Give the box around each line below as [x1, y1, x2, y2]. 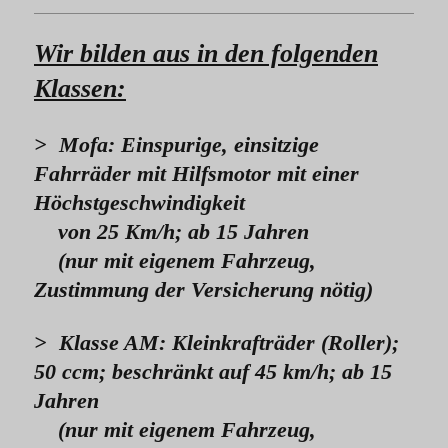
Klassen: [34, 74, 126, 104]
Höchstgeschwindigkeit [34, 190, 245, 216]
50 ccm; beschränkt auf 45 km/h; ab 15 [34, 359, 392, 385]
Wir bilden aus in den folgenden [34, 39, 378, 69]
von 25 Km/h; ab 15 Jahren [34, 219, 309, 245]
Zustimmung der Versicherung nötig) [34, 277, 373, 303]
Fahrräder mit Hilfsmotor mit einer [34, 161, 359, 187]
